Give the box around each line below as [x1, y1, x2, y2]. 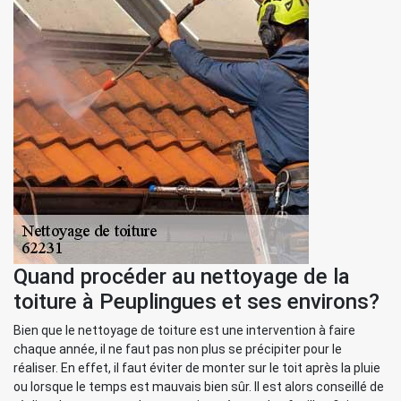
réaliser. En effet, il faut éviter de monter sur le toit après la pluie [13, 361, 380, 375]
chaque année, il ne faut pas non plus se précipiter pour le [13, 342, 342, 356]
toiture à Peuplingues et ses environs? [13, 289, 380, 314]
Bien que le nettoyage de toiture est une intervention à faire [13, 323, 355, 337]
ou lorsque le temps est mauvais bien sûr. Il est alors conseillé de [13, 380, 384, 394]
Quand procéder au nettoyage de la [13, 264, 350, 289]
